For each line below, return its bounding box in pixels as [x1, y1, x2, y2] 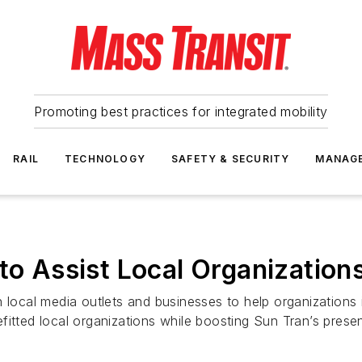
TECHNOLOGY [65, 153, 145, 165]
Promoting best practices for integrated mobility [34, 103, 328, 120]
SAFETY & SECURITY [171, 153, 290, 165]
